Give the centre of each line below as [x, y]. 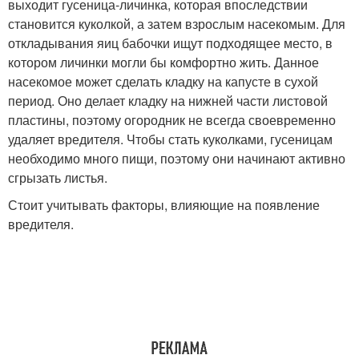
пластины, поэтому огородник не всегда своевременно [172, 119]
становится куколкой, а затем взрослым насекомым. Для [177, 23]
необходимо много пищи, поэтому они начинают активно [177, 158]
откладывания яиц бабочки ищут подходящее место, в [170, 42]
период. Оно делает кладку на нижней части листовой [168, 100]
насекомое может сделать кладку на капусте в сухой [163, 81]
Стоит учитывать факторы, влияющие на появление [164, 204]
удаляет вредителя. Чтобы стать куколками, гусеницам [170, 139]
